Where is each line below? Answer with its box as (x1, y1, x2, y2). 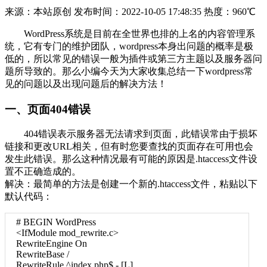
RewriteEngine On (16, 238, 87, 249)
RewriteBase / (16, 249, 69, 260)
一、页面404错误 (5, 103, 91, 116)
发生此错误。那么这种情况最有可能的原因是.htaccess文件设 (5, 154, 257, 164)
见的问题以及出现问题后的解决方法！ (5, 79, 167, 89)
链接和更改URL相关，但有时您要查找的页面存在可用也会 (5, 141, 253, 152)
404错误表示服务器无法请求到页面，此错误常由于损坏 (5, 129, 257, 139)
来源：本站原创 (5, 7, 72, 17)
